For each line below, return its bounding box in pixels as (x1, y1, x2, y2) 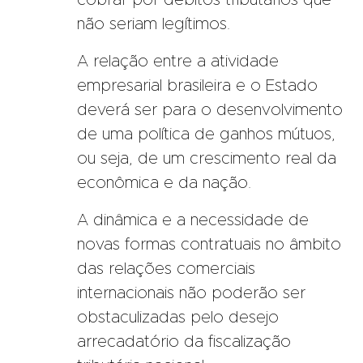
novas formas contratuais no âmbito (77, 236, 341, 253)
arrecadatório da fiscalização (77, 333, 291, 350)
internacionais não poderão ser (77, 284, 305, 301)
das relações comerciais (77, 260, 255, 277)
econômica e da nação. (77, 174, 251, 191)
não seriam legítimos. (77, 15, 230, 32)
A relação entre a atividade (77, 53, 279, 70)
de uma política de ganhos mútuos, (77, 126, 335, 143)
